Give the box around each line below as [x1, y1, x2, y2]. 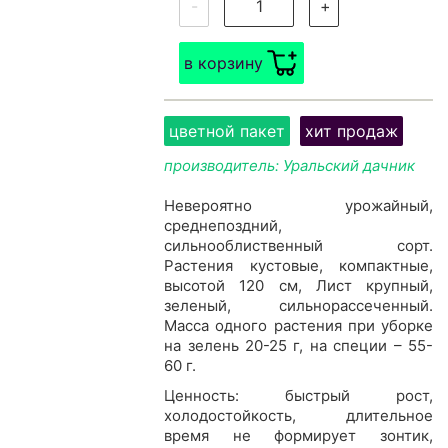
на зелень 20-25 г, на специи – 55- [164, 336, 433, 356]
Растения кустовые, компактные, [164, 256, 433, 276]
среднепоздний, [164, 216, 283, 236]
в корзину [184, 53, 264, 74]
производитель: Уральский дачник [164, 156, 416, 176]
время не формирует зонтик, [164, 426, 433, 446]
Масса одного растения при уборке [164, 316, 433, 336]
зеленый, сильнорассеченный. [164, 296, 433, 316]
